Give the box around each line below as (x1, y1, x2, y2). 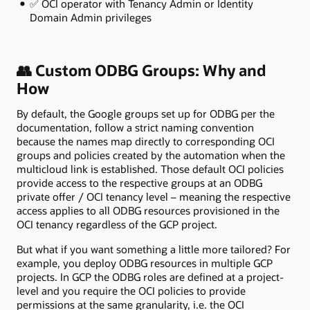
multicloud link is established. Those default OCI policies (17, 161, 284, 176)
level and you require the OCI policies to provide (17, 284, 246, 298)
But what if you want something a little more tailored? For (17, 242, 291, 257)
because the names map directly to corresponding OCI (17, 134, 275, 148)
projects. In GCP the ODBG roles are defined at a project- (17, 270, 284, 284)
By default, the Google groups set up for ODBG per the (17, 106, 275, 120)
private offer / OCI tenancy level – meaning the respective (17, 189, 291, 203)
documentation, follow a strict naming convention (17, 120, 254, 134)
